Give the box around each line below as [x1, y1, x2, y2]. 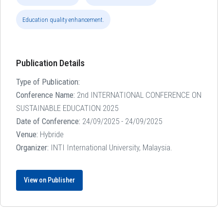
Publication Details [16, 57, 85, 69]
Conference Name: [16, 90, 75, 100]
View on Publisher [24, 176, 75, 185]
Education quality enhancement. [22, 16, 104, 23]
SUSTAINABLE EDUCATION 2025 [16, 103, 118, 113]
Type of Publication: [16, 77, 80, 87]
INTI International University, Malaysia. [49, 143, 172, 153]
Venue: [16, 129, 38, 140]
